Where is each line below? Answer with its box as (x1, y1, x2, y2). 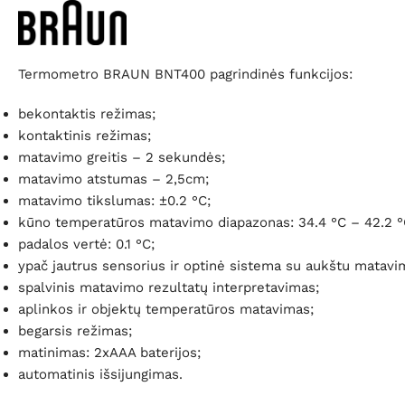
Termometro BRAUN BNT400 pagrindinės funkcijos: (18, 66, 353, 83)
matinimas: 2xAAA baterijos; (18, 344, 201, 362)
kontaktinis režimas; (18, 127, 151, 145)
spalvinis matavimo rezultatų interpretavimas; (18, 279, 319, 297)
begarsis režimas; (18, 323, 132, 340)
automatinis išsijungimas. (18, 366, 183, 383)
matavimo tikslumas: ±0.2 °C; (18, 193, 211, 210)
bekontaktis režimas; (18, 106, 155, 123)
